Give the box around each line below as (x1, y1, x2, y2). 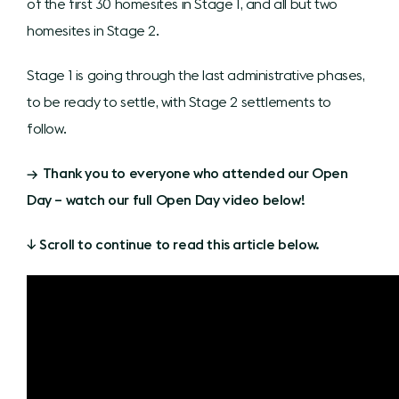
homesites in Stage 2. (27, 20, 159, 39)
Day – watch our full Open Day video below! (27, 190, 305, 208)
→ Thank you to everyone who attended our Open (27, 163, 348, 182)
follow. (27, 118, 67, 137)
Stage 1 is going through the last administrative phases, (27, 65, 365, 84)
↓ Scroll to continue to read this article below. (27, 234, 320, 253)
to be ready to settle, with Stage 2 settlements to (27, 92, 332, 110)
